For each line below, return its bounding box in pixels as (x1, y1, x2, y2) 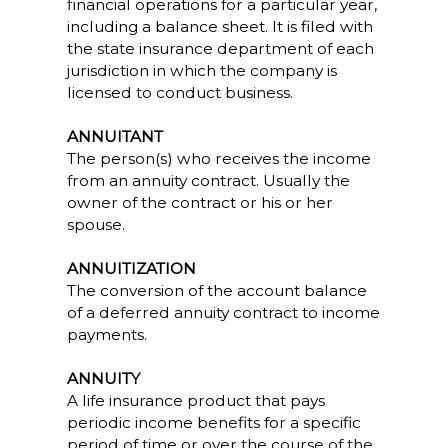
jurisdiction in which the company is (66, 61, 337, 80)
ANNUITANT (66, 127, 163, 146)
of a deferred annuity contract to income (66, 303, 380, 322)
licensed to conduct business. (66, 83, 293, 102)
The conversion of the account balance (66, 281, 367, 300)
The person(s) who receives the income (66, 149, 371, 168)
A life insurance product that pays (66, 391, 325, 410)
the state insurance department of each (66, 39, 374, 58)
